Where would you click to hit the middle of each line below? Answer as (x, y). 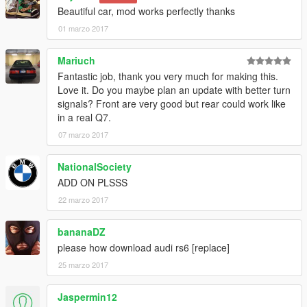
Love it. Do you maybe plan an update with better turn (174, 90)
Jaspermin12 (87, 297)
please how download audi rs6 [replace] (144, 248)
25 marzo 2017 (83, 265)
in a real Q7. (84, 118)
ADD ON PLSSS (93, 183)
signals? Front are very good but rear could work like (172, 104)
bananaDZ (82, 232)
